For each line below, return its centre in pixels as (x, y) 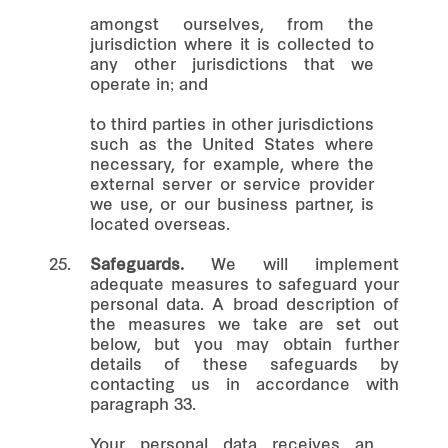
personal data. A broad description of (244, 305)
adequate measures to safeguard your (244, 285)
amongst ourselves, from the (232, 25)
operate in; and (149, 85)
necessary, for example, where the (232, 165)
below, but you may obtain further (244, 345)
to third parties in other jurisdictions (232, 125)
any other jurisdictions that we (232, 65)
